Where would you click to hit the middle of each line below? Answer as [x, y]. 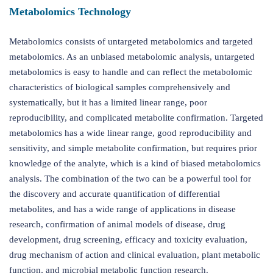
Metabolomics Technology [70, 11]
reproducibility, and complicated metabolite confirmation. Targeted [136, 117]
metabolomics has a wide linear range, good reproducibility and [130, 133]
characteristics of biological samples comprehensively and [120, 87]
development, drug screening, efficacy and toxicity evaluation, [128, 239]
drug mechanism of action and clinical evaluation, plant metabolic [135, 254]
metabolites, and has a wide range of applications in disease [122, 209]
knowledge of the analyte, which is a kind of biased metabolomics [135, 163]
